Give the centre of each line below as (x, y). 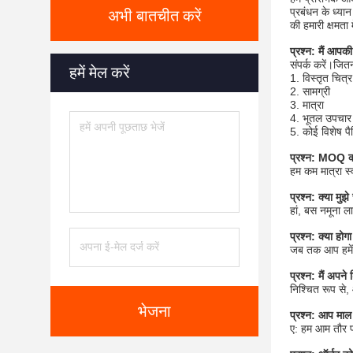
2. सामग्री (310, 91)
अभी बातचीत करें (154, 16)
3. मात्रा (307, 105)
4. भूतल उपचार (321, 118)
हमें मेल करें (100, 72)
